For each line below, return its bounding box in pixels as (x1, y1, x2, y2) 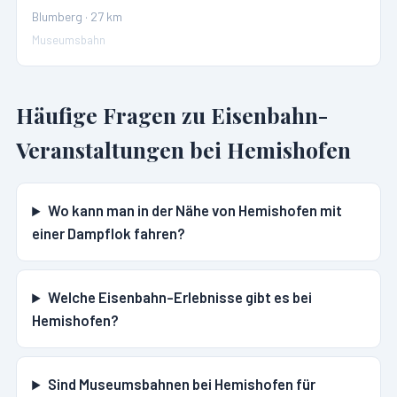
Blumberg (32, 9, 83, 25)
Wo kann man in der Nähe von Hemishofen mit (47, 201, 342, 220)
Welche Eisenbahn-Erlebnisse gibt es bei (47, 288, 312, 307)
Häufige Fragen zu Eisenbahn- (15, 100, 328, 130)
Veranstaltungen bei (15, 135, 227, 165)
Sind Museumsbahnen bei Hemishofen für (47, 375, 315, 393)
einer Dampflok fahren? (32, 224, 186, 243)
